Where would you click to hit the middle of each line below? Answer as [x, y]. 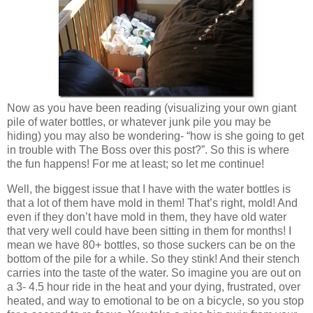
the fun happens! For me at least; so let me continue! [136, 163]
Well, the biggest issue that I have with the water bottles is [149, 189]
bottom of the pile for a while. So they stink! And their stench [153, 259]
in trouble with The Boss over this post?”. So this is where [148, 150]
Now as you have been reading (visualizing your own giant [152, 108]
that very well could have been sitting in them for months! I [149, 231]
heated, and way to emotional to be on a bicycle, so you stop [155, 300]
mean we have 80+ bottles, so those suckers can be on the [151, 245]
